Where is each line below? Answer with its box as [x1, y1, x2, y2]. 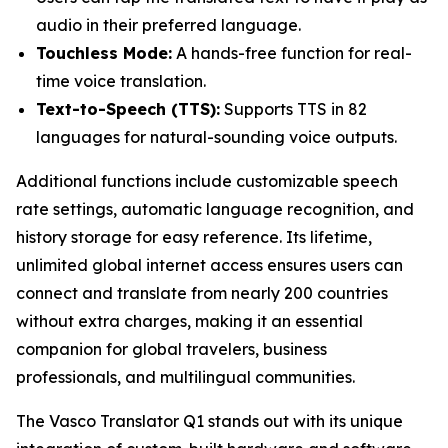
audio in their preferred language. [36, 15, 301, 35]
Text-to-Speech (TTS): [36, 99, 220, 119]
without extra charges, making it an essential [16, 311, 363, 331]
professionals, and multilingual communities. [16, 367, 355, 387]
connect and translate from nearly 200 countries [16, 283, 388, 303]
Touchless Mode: [36, 43, 172, 63]
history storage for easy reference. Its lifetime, [16, 227, 372, 247]
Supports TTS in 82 [220, 99, 367, 119]
